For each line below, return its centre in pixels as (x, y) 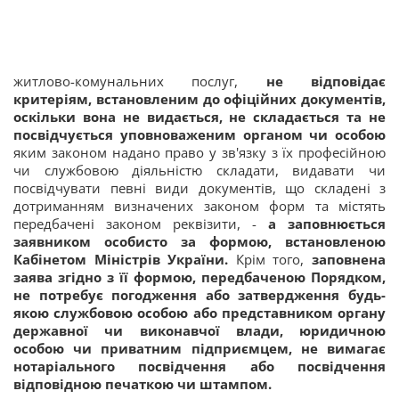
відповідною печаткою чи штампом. (142, 384)
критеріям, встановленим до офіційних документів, (199, 99)
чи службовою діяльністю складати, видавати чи (199, 170)
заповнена (349, 259)
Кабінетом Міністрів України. (121, 259)
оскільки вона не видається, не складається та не (199, 117)
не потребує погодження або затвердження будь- (199, 295)
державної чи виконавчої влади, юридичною (199, 330)
